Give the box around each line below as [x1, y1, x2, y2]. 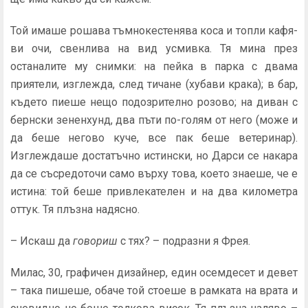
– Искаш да [10, 234, 73, 247]
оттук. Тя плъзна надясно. [10, 203, 140, 216]
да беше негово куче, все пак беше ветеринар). [10, 131, 298, 144]
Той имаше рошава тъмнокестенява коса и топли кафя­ [10, 24, 298, 37]
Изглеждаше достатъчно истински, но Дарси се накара [10, 149, 298, 162]
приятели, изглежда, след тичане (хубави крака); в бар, [10, 78, 298, 91]
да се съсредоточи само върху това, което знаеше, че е [10, 167, 298, 180]
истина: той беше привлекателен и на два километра [10, 185, 298, 198]
